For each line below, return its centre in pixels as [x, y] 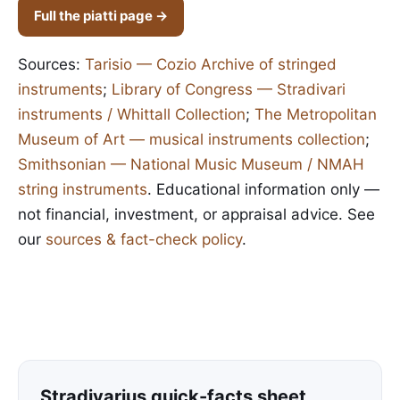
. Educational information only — [263, 189]
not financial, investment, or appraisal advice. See [196, 214]
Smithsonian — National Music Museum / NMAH [191, 164]
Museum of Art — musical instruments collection [192, 139]
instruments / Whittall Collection [132, 114]
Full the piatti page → [101, 16]
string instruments [83, 189]
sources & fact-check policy [144, 239]
